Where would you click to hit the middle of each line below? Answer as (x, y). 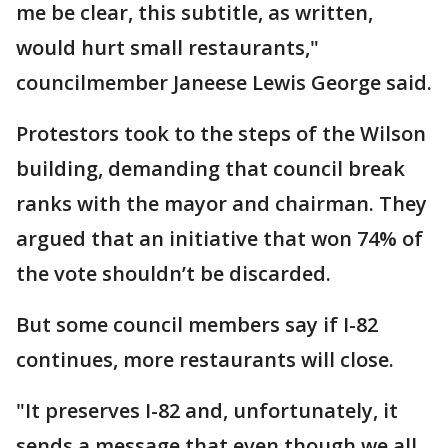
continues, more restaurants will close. (205, 359)
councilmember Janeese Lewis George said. (224, 82)
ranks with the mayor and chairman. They (221, 203)
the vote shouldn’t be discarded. (176, 273)
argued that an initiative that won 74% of (219, 238)
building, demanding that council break (210, 168)
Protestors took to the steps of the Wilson (221, 133)
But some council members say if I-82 (197, 324)
